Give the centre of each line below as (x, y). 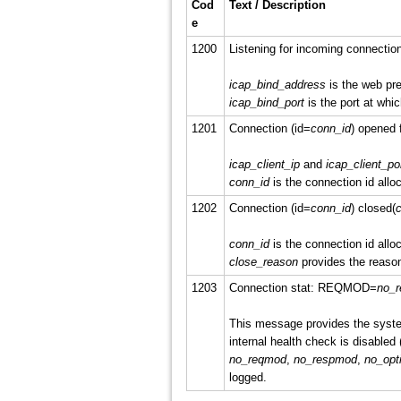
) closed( (373, 208)
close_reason (263, 262)
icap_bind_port (266, 102)
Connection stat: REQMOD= (303, 288)
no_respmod (325, 359)
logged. (247, 377)
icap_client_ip (264, 164)
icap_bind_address (277, 85)
